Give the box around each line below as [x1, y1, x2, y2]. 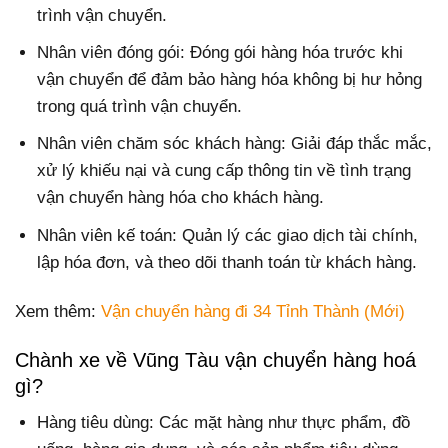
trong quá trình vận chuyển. [37, 97, 243, 117]
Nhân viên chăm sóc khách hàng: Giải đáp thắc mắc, [37, 134, 433, 154]
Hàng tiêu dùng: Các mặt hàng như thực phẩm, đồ [37, 412, 411, 432]
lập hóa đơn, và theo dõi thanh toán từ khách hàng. [37, 252, 418, 272]
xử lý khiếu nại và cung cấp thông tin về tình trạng [37, 161, 412, 181]
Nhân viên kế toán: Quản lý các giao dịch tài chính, [37, 225, 419, 245]
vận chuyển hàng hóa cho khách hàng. [37, 188, 325, 208]
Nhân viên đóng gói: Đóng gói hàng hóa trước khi [37, 43, 404, 63]
